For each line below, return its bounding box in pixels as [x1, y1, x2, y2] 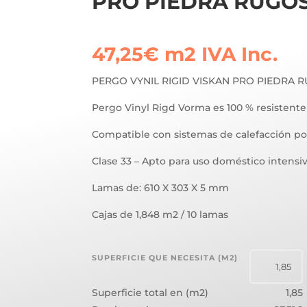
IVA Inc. [201, 42, 278, 66]
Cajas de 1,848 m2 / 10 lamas [92, 208, 229, 221]
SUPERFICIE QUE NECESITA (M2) [92, 253, 238, 263]
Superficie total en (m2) [92, 286, 209, 299]
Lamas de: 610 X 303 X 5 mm [92, 182, 230, 195]
